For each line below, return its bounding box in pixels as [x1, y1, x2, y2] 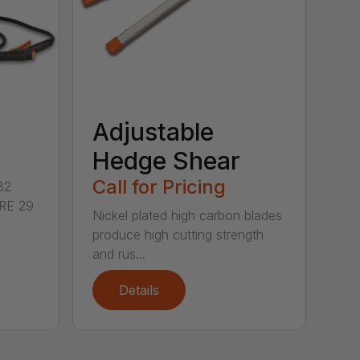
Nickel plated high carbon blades [92, 207, 283, 224]
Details [119, 282, 160, 299]
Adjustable [92, 117, 215, 147]
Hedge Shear [92, 146, 241, 176]
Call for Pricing [92, 175, 227, 199]
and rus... [92, 246, 146, 263]
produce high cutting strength [92, 227, 264, 243]
